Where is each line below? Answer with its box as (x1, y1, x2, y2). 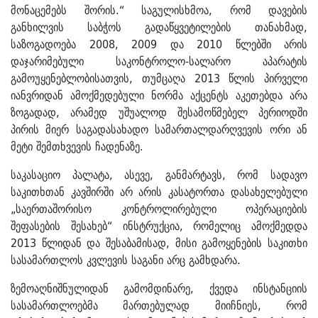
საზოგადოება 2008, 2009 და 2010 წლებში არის (11, 35, 307, 54)
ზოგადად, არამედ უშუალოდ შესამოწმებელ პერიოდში (11, 103, 307, 122)
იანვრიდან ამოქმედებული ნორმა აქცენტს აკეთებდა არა (11, 86, 307, 105)
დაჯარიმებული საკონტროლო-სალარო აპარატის (11, 52, 307, 71)
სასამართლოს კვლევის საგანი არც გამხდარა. (11, 251, 241, 270)
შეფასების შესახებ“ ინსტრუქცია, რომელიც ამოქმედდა (11, 216, 307, 236)
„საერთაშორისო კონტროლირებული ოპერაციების (11, 199, 307, 219)
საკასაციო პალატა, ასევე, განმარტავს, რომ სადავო (11, 165, 307, 185)
